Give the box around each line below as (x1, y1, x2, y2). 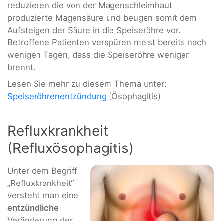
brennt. (7, 62, 36, 73)
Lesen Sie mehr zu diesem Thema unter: (7, 78, 167, 89)
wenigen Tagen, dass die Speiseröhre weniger (7, 50, 189, 60)
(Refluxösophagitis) (7, 140, 134, 157)
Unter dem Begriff (7, 166, 77, 176)
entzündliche (7, 203, 59, 213)
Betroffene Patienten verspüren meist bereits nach (7, 37, 206, 48)
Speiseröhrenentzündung (7, 91, 107, 101)
